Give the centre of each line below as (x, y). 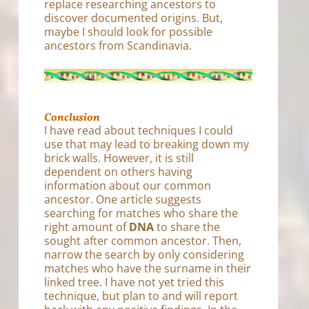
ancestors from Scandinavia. (118, 45)
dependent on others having (119, 172)
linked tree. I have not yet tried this (134, 282)
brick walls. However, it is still (119, 158)
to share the (187, 227)
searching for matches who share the (141, 213)
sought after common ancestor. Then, (143, 241)
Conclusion (72, 118)
